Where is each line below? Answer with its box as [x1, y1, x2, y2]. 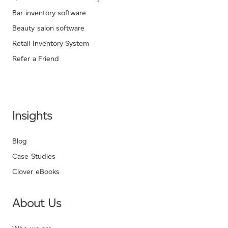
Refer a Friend [12, 54, 60, 64]
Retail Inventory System [12, 39, 90, 48]
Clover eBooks [12, 167, 60, 177]
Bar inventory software [12, 9, 87, 18]
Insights [12, 108, 52, 123]
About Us [12, 195, 61, 211]
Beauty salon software [12, 24, 85, 33]
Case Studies [12, 152, 55, 161]
